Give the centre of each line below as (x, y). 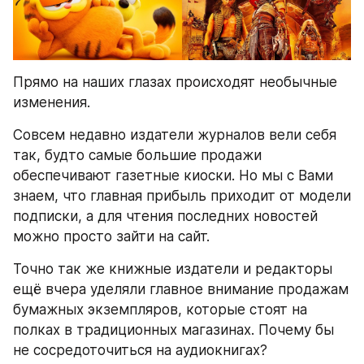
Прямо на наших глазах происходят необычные (175, 82)
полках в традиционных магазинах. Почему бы (173, 330)
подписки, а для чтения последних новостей (165, 217)
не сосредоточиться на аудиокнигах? (140, 351)
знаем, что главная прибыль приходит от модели (182, 196)
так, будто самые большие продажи (137, 156)
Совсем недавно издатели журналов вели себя (175, 135)
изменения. (52, 103)
